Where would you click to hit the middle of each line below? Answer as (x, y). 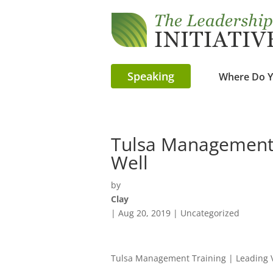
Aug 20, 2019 (144, 213)
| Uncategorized (205, 213)
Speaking (151, 76)
